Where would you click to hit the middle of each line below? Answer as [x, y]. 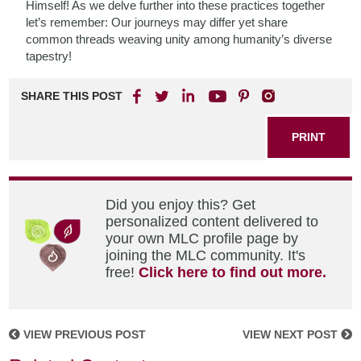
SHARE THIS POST [72, 96]
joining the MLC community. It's [206, 255]
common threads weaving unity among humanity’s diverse [179, 39]
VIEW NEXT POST [291, 334]
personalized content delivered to [212, 222]
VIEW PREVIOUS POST [83, 334]
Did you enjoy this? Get [181, 205]
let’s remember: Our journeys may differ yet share [157, 22]
